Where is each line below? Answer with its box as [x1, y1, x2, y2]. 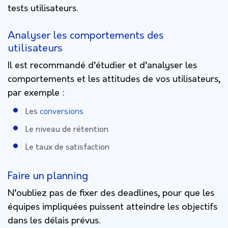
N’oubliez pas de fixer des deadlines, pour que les [8, 188, 214, 199]
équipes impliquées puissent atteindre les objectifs [8, 202, 217, 213]
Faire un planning [8, 170, 88, 182]
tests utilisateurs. [8, 3, 78, 14]
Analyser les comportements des [8, 30, 164, 42]
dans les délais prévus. [8, 215, 100, 226]
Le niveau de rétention [25, 125, 108, 134]
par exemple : [8, 88, 67, 99]
